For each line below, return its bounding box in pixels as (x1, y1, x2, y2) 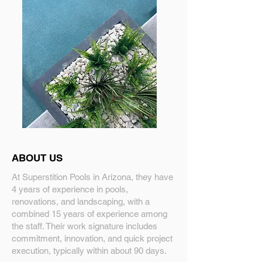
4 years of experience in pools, (12, 184, 128, 194)
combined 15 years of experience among (12, 209, 167, 219)
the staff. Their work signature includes (12, 221, 157, 231)
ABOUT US (12, 152, 63, 164)
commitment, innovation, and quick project (12, 233, 173, 243)
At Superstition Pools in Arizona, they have (12, 172, 173, 182)
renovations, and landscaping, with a (12, 196, 150, 206)
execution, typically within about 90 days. (12, 246, 167, 256)
